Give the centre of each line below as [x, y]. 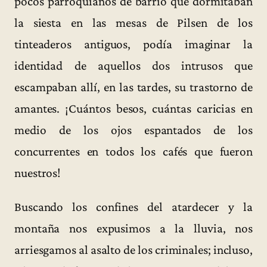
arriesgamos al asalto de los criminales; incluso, [133, 250]
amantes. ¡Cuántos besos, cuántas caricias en [133, 109]
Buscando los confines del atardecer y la [133, 207]
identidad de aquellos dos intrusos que [133, 66]
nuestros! [38, 173]
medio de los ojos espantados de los [133, 130]
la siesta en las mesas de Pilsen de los [133, 23]
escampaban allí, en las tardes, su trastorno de [133, 87]
